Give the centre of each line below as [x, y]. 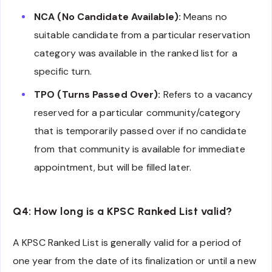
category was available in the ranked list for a [136, 53]
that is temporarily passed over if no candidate [140, 131]
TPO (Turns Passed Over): [97, 94]
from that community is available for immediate [140, 149]
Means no [204, 16]
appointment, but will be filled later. [113, 167]
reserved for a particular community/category [138, 112]
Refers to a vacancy [207, 94]
